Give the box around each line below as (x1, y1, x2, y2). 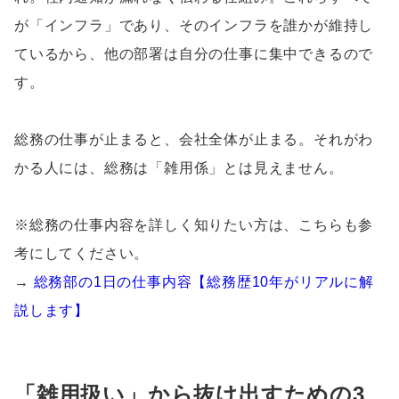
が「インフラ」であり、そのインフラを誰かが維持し (14, 18, 374, 34)
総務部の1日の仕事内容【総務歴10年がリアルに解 (33, 274, 374, 290)
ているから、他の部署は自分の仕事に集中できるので (14, 46, 374, 62)
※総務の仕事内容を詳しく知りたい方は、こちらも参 (14, 217, 374, 233)
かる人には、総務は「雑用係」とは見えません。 (14, 160, 344, 176)
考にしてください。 (14, 246, 150, 262)
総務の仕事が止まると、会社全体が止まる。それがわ (14, 132, 374, 148)
